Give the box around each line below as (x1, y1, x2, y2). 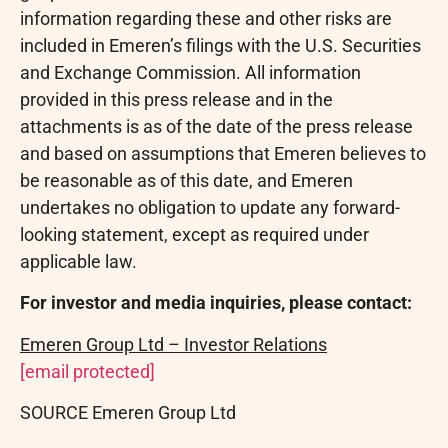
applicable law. (20, 250, 137, 272)
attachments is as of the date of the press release (20, 115, 413, 137)
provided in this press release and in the (20, 88, 333, 110)
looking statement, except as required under (20, 223, 369, 245)
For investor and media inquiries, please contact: (20, 292, 412, 314)
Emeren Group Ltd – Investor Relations (20, 333, 327, 355)
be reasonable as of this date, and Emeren (20, 169, 353, 191)
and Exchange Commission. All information (20, 61, 361, 83)
